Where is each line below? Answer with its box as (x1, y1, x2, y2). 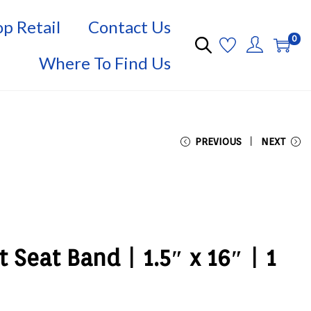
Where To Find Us (39, 53, 171, 73)
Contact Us (88, 17, 171, 37)
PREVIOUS (195, 136, 242, 147)
